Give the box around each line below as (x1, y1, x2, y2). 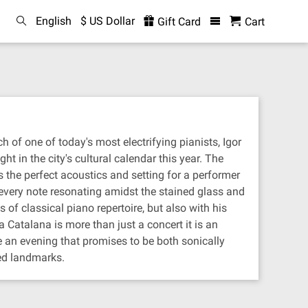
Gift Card (154, 15, 201, 28)
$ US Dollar (80, 14, 135, 27)
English (35, 14, 71, 27)
